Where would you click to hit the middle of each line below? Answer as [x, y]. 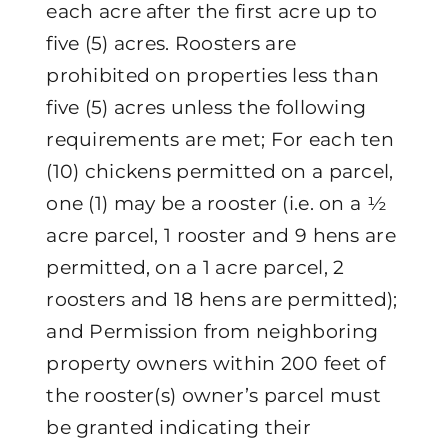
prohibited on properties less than [212, 75]
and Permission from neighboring [212, 331]
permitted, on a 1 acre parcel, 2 [195, 267]
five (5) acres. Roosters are [171, 43]
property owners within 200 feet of [215, 363]
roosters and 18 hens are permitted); [222, 299]
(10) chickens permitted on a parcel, [220, 171]
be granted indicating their [178, 427]
